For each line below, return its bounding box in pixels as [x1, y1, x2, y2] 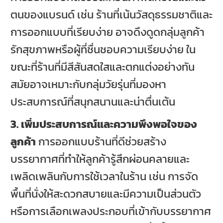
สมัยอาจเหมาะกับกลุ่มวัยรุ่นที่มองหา [10, 76, 166, 93]
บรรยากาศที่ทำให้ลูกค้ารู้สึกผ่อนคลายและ [10, 151, 190, 168]
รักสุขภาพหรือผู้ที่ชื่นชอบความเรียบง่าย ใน [10, 41, 196, 58]
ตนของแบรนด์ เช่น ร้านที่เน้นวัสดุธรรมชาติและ [10, 6, 213, 23]
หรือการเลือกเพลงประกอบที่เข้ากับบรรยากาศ [10, 203, 211, 220]
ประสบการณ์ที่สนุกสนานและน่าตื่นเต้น [10, 94, 175, 111]
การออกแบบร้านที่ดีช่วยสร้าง [36, 133, 166, 150]
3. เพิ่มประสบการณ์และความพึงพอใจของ [10, 116, 197, 133]
